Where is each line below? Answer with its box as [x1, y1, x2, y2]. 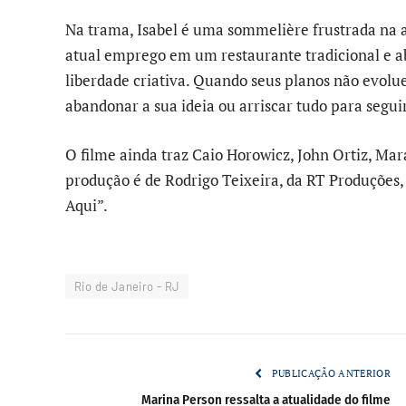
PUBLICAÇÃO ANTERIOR [268, 366, 391, 380]
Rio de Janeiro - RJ [74, 278, 180, 294]
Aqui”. [65, 194, 108, 216]
